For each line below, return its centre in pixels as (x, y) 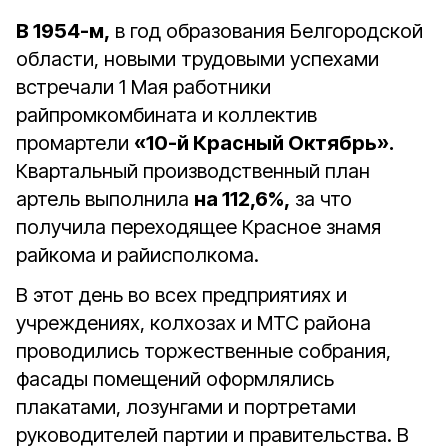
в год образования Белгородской (266, 31)
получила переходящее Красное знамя (198, 227)
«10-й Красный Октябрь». (264, 143)
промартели (75, 143)
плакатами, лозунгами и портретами (186, 407)
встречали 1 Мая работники (143, 87)
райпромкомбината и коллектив (166, 115)
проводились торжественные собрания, (203, 351)
